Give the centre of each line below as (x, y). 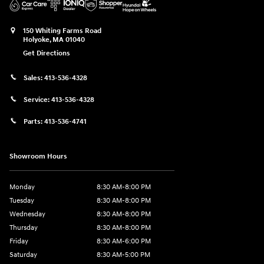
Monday (22, 187)
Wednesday (27, 214)
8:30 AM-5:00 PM (123, 255)
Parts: (34, 122)
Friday (19, 242)
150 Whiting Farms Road (62, 31)
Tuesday (22, 201)
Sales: (34, 78)
